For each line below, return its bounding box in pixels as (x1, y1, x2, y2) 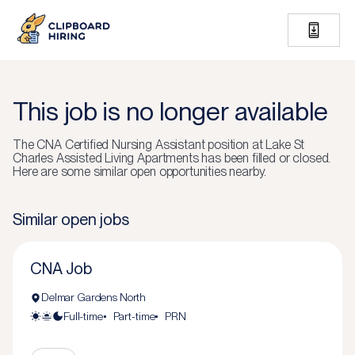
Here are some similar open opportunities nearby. (13, 164, 267, 179)
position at (204, 137, 266, 152)
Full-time (63, 310, 103, 323)
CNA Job (30, 259, 92, 278)
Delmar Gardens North (41, 291, 147, 303)
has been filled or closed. (198, 151, 331, 166)
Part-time (113, 310, 155, 323)
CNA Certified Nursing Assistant (36, 137, 205, 152)
